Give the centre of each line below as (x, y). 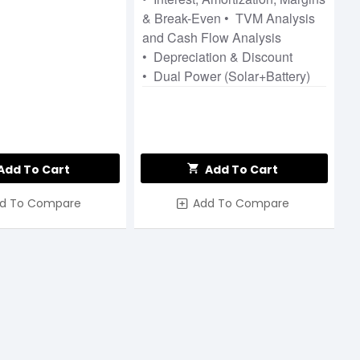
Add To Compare (241, 203)
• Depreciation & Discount (218, 56)
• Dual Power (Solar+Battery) (227, 76)
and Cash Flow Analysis (212, 37)
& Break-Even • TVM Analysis (229, 18)
